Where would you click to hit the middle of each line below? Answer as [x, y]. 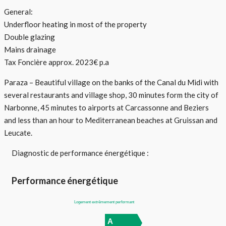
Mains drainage [30, 49]
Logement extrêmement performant [104, 202]
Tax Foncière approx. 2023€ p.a [56, 62]
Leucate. [18, 132]
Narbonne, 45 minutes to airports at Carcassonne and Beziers [106, 107]
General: [18, 11]
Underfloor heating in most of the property [75, 24]
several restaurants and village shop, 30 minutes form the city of [111, 95]
